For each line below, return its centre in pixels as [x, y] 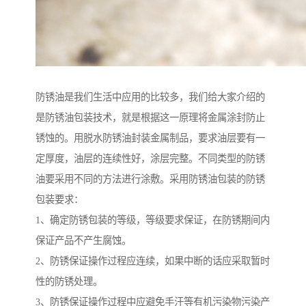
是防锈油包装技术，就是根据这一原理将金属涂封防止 [150, 117]
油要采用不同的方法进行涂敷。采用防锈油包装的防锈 [150, 179]
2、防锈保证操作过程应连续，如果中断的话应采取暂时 [153, 261]
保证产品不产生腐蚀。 [83, 240]
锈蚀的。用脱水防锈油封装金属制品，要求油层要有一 [150, 138]
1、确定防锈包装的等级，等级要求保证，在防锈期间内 [153, 220]
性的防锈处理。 [69, 281]
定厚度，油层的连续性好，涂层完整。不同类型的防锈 [150, 158]
